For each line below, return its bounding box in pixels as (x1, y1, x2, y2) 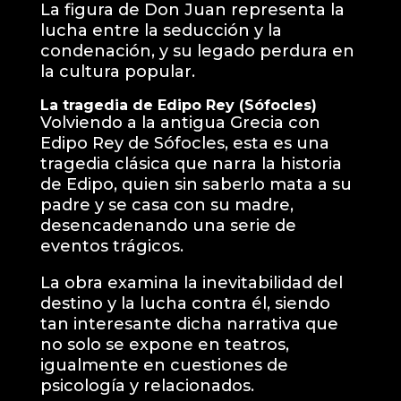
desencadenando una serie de (39, 216, 296, 236)
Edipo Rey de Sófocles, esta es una (39, 133, 329, 154)
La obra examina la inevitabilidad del (39, 273, 343, 294)
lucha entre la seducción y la (39, 21, 282, 41)
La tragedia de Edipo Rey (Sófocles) (39, 97, 317, 115)
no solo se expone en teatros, (39, 335, 289, 355)
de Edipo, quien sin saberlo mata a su (39, 175, 352, 195)
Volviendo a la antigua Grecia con (39, 113, 320, 133)
